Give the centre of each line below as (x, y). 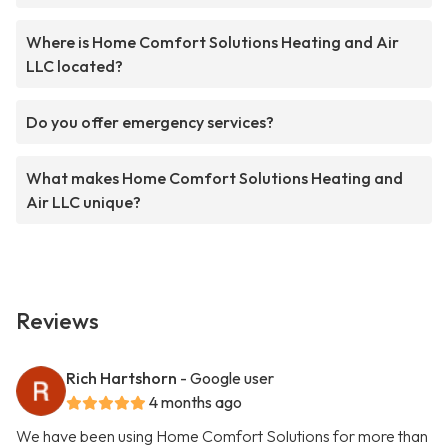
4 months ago (195, 402)
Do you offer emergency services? (150, 122)
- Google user (227, 378)
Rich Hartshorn (121, 378)
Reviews (57, 321)
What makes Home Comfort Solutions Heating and (214, 178)
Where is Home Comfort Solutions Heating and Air (212, 42)
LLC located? (74, 66)
